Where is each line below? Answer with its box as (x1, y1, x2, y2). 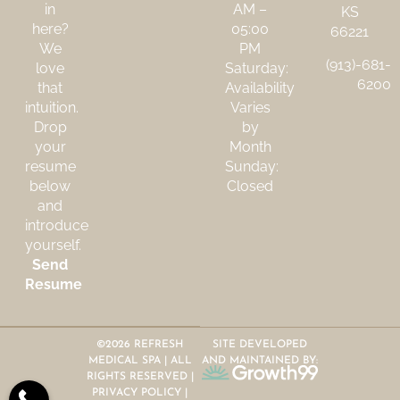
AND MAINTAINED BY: (202, 354, 319, 366)
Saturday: (225, 60, 289, 78)
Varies (229, 99, 271, 117)
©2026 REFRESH (96, 338, 184, 350)
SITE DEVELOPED (212, 338, 308, 350)
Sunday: (225, 158, 279, 176)
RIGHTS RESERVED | (86, 371, 194, 382)
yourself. (25, 237, 82, 254)
